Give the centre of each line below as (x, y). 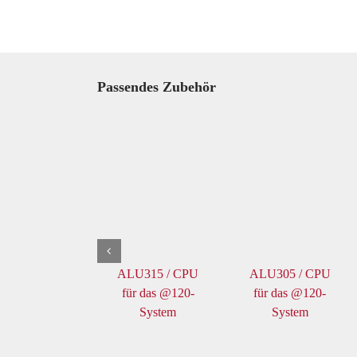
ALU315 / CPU (158, 274)
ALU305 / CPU (290, 274)
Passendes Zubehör (156, 87)
